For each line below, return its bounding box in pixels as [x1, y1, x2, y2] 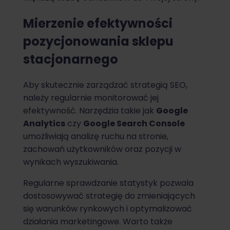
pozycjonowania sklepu [23, 33, 174, 50]
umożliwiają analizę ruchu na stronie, [23, 130, 168, 143]
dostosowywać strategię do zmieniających [23, 190, 195, 202]
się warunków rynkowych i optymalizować [23, 203, 192, 215]
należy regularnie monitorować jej [23, 92, 159, 104]
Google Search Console [83, 118, 185, 130]
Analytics [23, 118, 65, 130]
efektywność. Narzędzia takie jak [23, 105, 156, 117]
